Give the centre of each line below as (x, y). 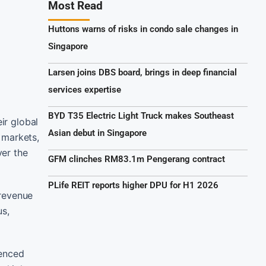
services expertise (85, 90)
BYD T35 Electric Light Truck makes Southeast (141, 116)
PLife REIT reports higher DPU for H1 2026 (133, 185)
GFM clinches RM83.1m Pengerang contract (137, 159)
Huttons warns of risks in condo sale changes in (143, 29)
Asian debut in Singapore (97, 133)
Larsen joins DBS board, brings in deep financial (142, 72)
